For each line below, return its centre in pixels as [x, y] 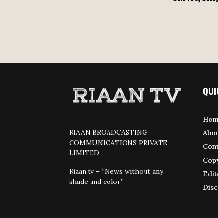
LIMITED [84, 153]
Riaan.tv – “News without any [116, 172]
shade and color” [96, 182]
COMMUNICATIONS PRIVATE [118, 143]
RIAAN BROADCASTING [108, 133]
